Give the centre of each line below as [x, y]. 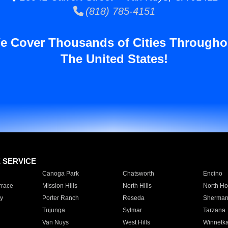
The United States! [114, 59]
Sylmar [132, 210]
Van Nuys [55, 222]
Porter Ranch [60, 198]
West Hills [136, 222]
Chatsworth [138, 174]
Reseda [133, 198]
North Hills [137, 186]
